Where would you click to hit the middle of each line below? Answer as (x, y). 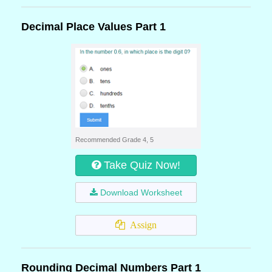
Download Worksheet (141, 192)
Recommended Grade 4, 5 (114, 140)
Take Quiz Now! (142, 165)
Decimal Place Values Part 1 (93, 27)
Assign (141, 225)
